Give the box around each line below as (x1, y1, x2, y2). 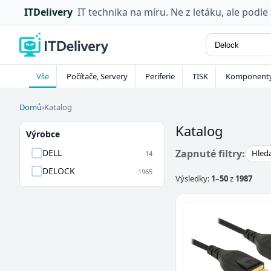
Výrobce (26, 128, 60, 140)
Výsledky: (175, 173, 211, 184)
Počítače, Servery (67, 71, 128, 82)
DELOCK (42, 165, 75, 177)
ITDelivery (24, 5, 73, 19)
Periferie (145, 71, 175, 82)
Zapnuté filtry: (175, 146, 245, 160)
